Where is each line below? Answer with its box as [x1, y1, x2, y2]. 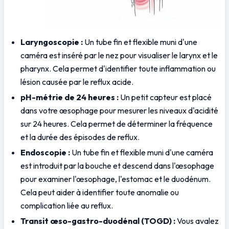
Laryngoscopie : [20, 36, 83, 47]
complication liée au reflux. [20, 200, 113, 211]
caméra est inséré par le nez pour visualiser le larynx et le [20, 50, 218, 60]
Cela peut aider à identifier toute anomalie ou [20, 187, 179, 197]
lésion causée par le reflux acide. [20, 76, 133, 87]
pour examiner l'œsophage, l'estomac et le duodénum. [20, 173, 211, 184]
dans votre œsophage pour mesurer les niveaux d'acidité [20, 105, 218, 116]
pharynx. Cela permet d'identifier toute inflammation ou [20, 63, 216, 74]
